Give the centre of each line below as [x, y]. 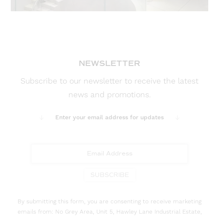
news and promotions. [109, 95]
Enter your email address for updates [109, 118]
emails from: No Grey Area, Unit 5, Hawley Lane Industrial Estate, [109, 212]
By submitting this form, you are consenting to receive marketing [109, 201]
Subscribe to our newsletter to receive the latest [109, 81]
